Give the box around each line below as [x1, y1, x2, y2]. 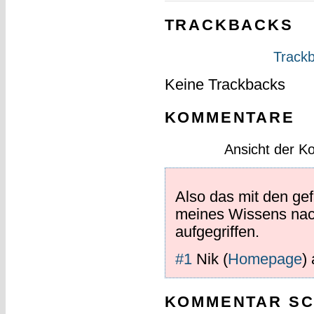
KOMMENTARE [164, 108, 295, 126]
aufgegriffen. [175, 222, 259, 240]
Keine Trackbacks [164, 75, 285, 93]
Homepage [227, 250, 302, 268]
